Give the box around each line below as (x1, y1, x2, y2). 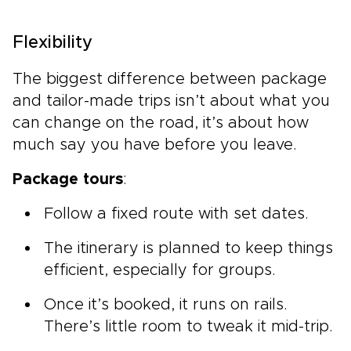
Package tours (13, 171, 123, 187)
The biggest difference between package (13, 71, 327, 87)
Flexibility (13, 34, 92, 52)
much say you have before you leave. (13, 136, 297, 153)
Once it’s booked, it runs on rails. (44, 296, 288, 313)
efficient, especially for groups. (44, 262, 276, 278)
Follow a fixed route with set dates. (44, 205, 309, 222)
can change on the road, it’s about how (13, 114, 309, 131)
